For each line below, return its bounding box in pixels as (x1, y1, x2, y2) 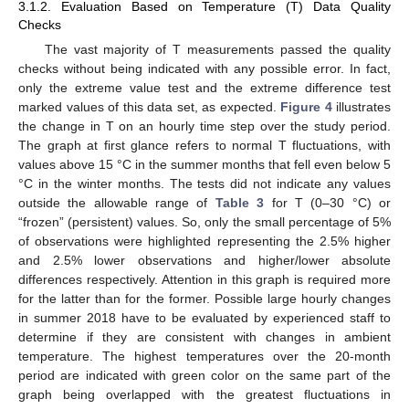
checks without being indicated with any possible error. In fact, (18, 60, 391, 76)
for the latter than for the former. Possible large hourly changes (18, 290, 391, 306)
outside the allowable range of (18, 194, 215, 210)
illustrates (331, 99, 391, 114)
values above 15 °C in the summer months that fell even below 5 (18, 156, 391, 172)
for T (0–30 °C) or (264, 194, 392, 210)
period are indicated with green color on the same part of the (18, 367, 391, 383)
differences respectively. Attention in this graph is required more (18, 271, 391, 287)
